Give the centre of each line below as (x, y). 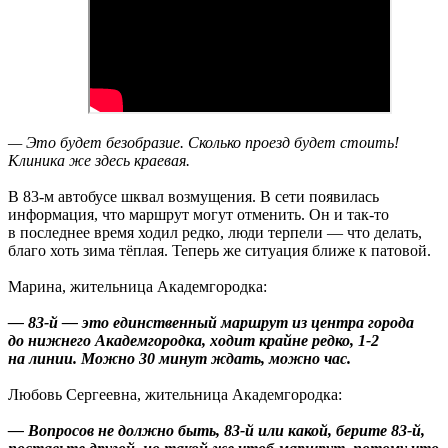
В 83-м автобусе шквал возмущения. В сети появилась (193, 196)
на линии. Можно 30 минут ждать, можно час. (179, 358)
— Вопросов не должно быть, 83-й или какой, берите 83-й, (216, 430)
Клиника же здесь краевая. (99, 160)
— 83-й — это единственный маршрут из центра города (211, 322)
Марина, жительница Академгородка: (137, 286)
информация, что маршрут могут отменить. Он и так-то (198, 214)
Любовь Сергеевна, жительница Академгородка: (175, 394)
